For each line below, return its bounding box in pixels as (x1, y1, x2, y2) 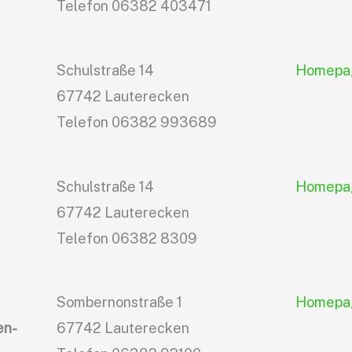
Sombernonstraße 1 (57, 294, 183, 311)
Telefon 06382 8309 (57, 229, 198, 247)
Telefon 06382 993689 (57, 113, 218, 130)
